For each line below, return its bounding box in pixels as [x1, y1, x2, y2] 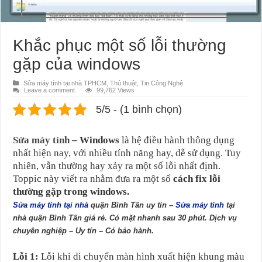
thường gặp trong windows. [13, 186, 130, 198]
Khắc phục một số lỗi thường [13, 36, 227, 55]
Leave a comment [24, 87, 75, 94]
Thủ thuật [110, 80, 137, 87]
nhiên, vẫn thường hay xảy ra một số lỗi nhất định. [13, 160, 221, 172]
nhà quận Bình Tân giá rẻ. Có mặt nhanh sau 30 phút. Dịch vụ [13, 213, 237, 223]
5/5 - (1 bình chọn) [96, 104, 182, 116]
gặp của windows [13, 55, 141, 74]
